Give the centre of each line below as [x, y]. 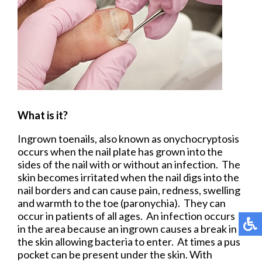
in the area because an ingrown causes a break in [127, 228]
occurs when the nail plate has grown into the [120, 151]
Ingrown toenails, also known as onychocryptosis [128, 138]
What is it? [43, 115]
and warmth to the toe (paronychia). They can [122, 203]
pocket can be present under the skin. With [115, 254]
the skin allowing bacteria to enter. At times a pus [129, 241]
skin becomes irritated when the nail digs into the [128, 177]
